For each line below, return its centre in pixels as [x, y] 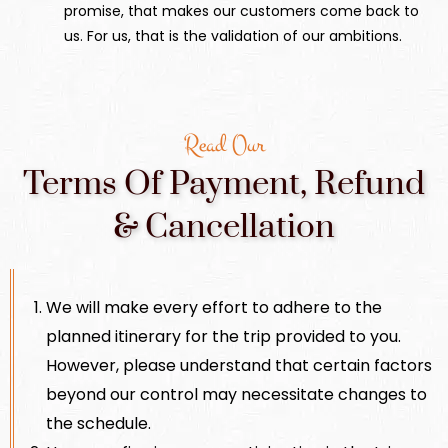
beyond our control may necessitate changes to [236, 394]
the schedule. [98, 423]
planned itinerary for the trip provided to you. [223, 336]
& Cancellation [224, 226]
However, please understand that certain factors [239, 365]
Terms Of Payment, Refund [224, 183]
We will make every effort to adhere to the [214, 307]
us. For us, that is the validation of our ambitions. [233, 36]
